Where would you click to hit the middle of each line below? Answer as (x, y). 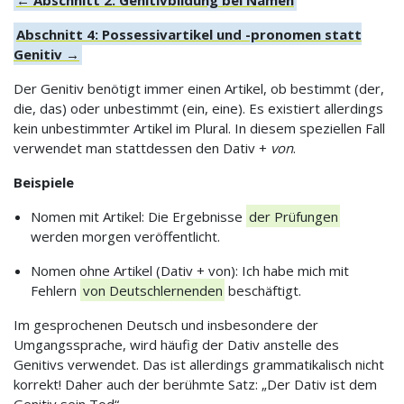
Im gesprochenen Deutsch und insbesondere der (166, 324)
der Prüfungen (293, 216)
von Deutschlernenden (152, 290)
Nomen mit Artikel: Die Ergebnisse (138, 216)
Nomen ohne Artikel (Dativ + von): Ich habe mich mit (189, 270)
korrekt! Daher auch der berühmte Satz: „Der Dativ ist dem (195, 384)
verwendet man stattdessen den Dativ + (142, 147)
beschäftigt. (263, 290)
